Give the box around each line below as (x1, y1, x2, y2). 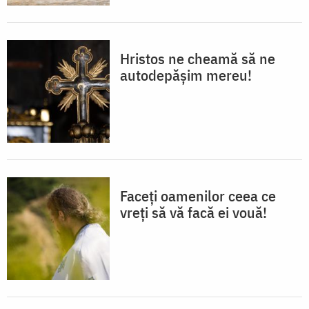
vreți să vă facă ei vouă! (120, 202, 267, 223)
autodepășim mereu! (120, 65, 252, 86)
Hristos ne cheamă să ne (120, 48, 275, 69)
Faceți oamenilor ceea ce (120, 186, 276, 206)
